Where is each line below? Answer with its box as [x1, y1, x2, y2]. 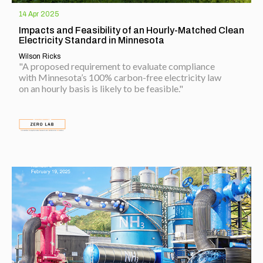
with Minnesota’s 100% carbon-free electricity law [19, 72, 221, 83]
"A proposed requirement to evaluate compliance [19, 60, 215, 72]
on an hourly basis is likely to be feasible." [19, 83, 183, 94]
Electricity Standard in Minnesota [19, 35, 164, 45]
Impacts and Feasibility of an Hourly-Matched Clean [19, 25, 244, 35]
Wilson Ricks [19, 52, 60, 60]
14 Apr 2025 [19, 10, 59, 18]
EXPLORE [19, 135, 58, 146]
